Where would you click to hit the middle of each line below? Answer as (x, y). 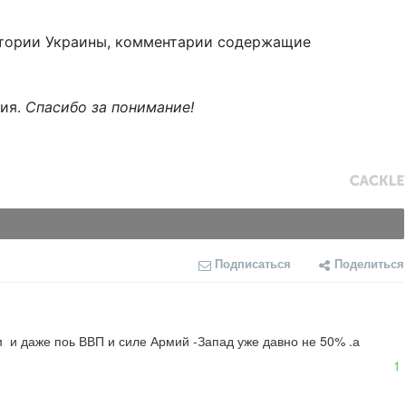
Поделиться (369, 264)
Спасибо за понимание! (110, 107)
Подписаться (253, 264)
